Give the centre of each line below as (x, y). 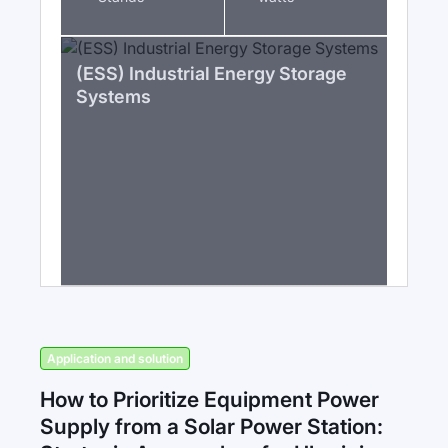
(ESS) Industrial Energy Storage (211, 73)
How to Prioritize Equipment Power (209, 399)
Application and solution (115, 358)
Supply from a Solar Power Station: (211, 426)
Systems (113, 96)
